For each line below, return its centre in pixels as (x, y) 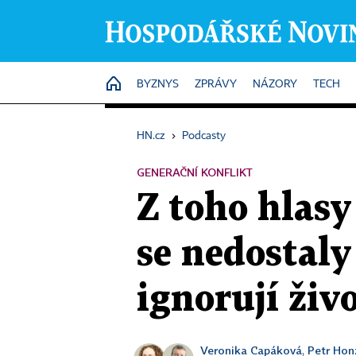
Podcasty (204, 136)
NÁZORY (275, 84)
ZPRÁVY (216, 84)
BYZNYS (158, 84)
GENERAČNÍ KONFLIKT (195, 172)
